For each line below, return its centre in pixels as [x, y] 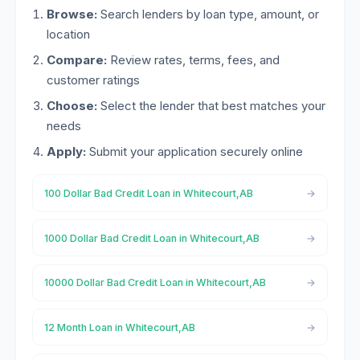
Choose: [72, 106]
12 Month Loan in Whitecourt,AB [119, 327]
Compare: [76, 60]
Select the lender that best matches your [211, 106]
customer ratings [93, 80]
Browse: [72, 14]
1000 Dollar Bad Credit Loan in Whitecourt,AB [151, 238]
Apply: [66, 152]
